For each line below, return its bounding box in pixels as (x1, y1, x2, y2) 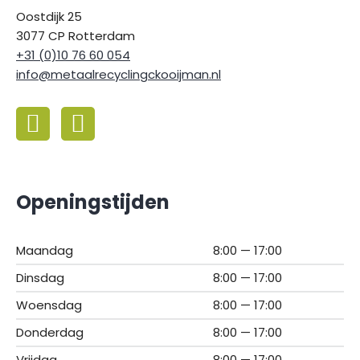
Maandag (16, 241, 73, 259)
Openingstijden (16, 188, 170, 215)
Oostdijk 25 (16, 7, 82, 25)
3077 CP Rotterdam (16, 27, 135, 44)
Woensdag (16, 296, 82, 313)
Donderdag (16, 323, 84, 341)
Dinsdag (16, 268, 64, 286)
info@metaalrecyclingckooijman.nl (16, 65, 221, 83)
